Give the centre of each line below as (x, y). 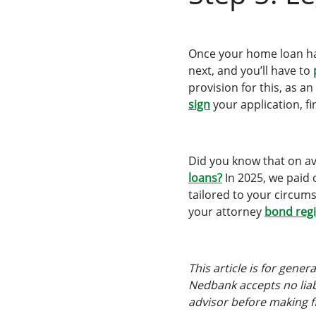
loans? (205, 178)
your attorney (226, 212)
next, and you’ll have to (251, 71)
